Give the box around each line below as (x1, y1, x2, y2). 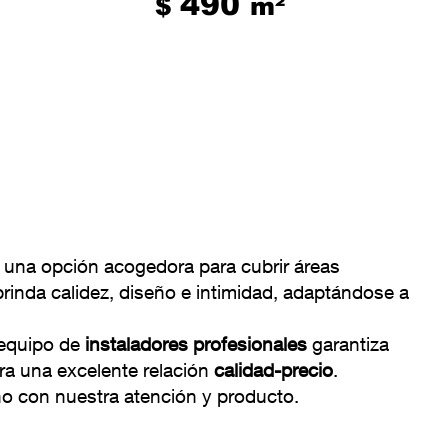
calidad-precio (214, 359, 333, 381)
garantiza (307, 333, 389, 355)
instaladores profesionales (85, 333, 307, 355)
